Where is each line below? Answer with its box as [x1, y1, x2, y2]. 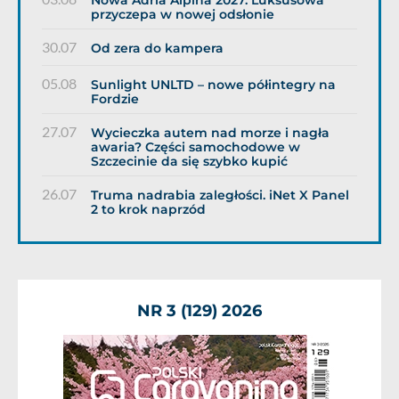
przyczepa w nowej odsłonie [91, 7, 274, 21]
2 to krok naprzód [91, 202, 206, 216]
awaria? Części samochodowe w [91, 140, 300, 154]
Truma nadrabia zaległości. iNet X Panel [91, 188, 349, 202]
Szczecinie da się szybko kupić [91, 154, 288, 168]
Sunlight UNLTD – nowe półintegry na [91, 77, 336, 92]
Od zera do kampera [91, 41, 224, 55]
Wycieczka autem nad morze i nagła [91, 126, 330, 140]
